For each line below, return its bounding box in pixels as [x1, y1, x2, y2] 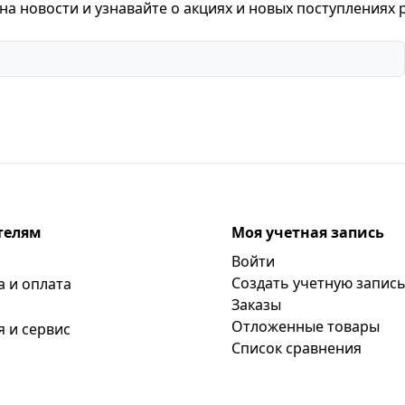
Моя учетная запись [231, 221, 384, 242]
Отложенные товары [231, 316, 380, 336]
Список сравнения [231, 337, 362, 358]
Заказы [231, 294, 281, 315]
